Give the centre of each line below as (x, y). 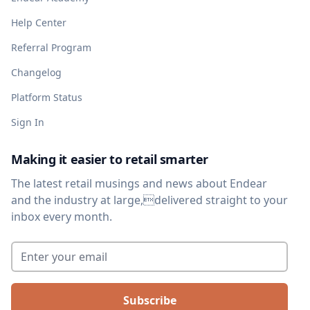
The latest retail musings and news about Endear (139, 183)
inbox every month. (62, 216)
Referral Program (51, 47)
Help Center (39, 22)
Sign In (28, 122)
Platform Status (47, 97)
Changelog (36, 72)
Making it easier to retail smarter (110, 159)
